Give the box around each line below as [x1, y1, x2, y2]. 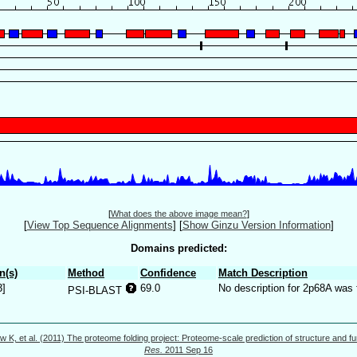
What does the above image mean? [110, 209, 247, 219]
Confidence [140, 266, 196, 279]
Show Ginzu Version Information [182, 219, 331, 232]
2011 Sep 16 [163, 344, 213, 355]
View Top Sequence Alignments [26, 219, 173, 232]
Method [68, 266, 104, 279]
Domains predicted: [130, 241, 227, 254]
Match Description [218, 266, 308, 279]
